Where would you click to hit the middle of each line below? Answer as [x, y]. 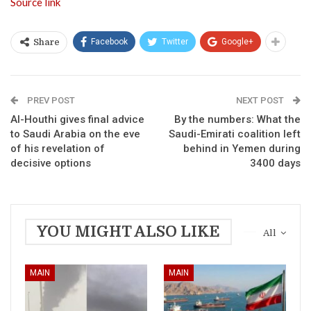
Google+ [237, 42]
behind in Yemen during [242, 149]
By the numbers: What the [237, 120]
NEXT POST [261, 101]
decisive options [51, 163]
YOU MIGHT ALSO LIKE [128, 232]
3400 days [275, 163]
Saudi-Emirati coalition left [235, 134]
